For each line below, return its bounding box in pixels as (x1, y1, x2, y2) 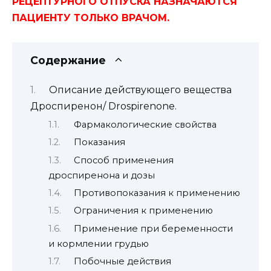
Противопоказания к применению (73, 188, 240, 198)
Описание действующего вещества (48, 84, 232, 96)
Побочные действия (73, 256, 171, 267)
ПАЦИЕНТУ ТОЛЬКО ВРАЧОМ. (12, 11, 169, 24)
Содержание (30, 53, 106, 67)
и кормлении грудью (48, 238, 149, 249)
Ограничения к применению (73, 205, 213, 217)
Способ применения (73, 154, 174, 166)
